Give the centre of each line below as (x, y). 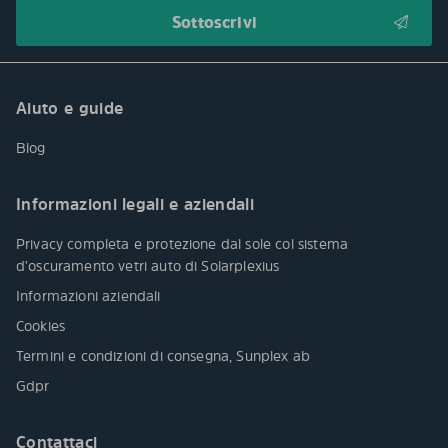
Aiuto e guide (70, 108)
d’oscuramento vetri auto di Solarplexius (150, 266)
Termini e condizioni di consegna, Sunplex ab (163, 356)
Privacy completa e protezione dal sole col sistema (182, 244)
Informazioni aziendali (88, 296)
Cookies (41, 326)
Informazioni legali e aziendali (135, 204)
